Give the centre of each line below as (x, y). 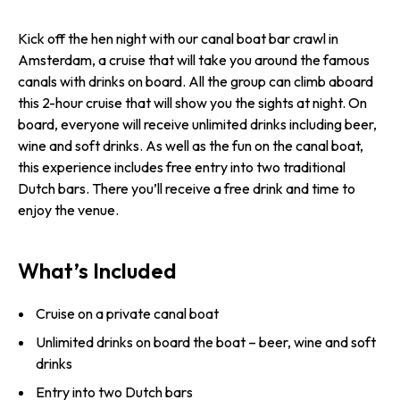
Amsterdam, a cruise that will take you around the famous (194, 60)
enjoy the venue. (68, 210)
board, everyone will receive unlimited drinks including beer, (197, 124)
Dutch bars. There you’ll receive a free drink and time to (187, 188)
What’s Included (97, 271)
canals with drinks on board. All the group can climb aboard (196, 81)
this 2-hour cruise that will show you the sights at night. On (192, 103)
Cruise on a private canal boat (127, 314)
